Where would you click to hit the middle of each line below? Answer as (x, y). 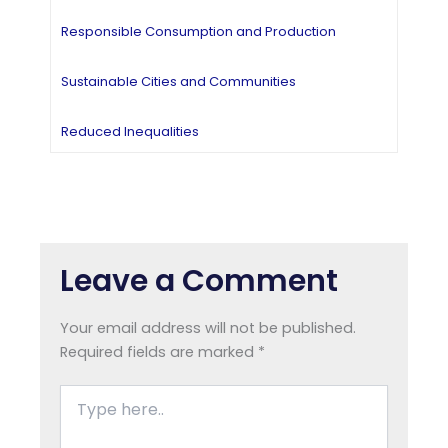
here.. (78, 414)
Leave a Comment (199, 280)
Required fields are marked (159, 351)
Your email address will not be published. (208, 327)
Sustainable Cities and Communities (178, 81)
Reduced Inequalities (130, 131)
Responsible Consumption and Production (198, 31)
